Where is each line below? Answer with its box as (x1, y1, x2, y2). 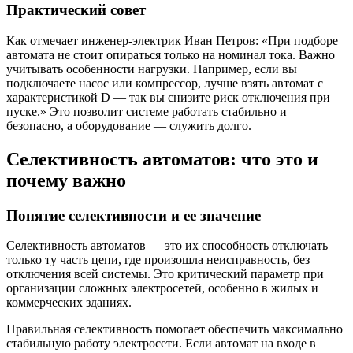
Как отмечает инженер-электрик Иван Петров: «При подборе (6, 33, 338, 47)
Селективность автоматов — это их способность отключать (6, 239, 328, 253)
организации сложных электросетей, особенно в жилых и (6, 281, 318, 295)
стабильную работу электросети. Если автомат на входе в (6, 336, 316, 351)
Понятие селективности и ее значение (6, 206, 261, 224)
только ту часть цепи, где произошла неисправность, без (6, 253, 310, 267)
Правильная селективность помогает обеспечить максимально (6, 322, 343, 336)
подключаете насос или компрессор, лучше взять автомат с (6, 76, 323, 90)
